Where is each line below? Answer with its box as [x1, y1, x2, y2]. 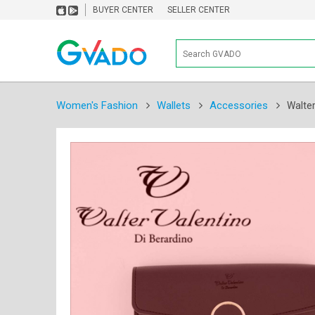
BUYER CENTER [92, 5, 153, 15]
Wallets [156, 98, 191, 112]
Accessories [209, 98, 268, 112]
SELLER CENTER [167, 5, 230, 15]
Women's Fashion [56, 98, 138, 112]
